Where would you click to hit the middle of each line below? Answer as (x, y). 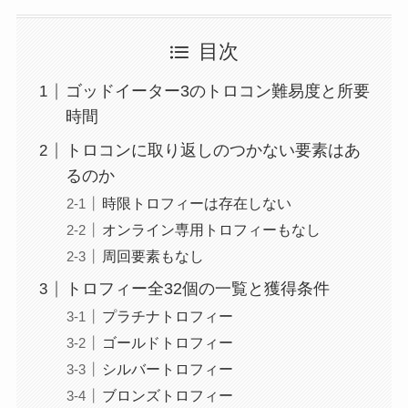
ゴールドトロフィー (167, 343)
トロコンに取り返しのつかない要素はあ (213, 151)
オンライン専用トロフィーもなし (211, 230)
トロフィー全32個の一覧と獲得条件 (197, 289)
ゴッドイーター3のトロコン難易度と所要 (217, 92)
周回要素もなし (153, 256)
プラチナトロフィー (167, 316)
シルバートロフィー (167, 369)
